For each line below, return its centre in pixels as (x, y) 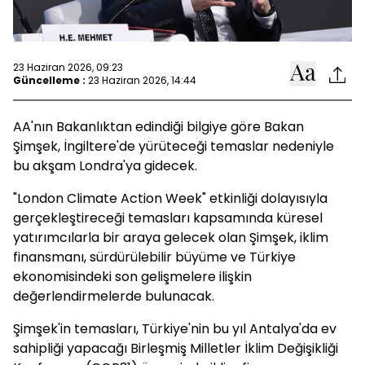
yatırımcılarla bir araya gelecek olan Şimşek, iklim (171, 237)
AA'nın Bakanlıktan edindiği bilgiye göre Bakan (158, 127)
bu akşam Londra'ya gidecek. (105, 166)
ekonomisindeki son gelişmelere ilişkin (132, 277)
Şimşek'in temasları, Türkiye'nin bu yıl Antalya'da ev (175, 329)
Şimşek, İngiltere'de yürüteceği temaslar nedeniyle (174, 146)
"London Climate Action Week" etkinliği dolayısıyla (170, 198)
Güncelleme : (49, 80)
